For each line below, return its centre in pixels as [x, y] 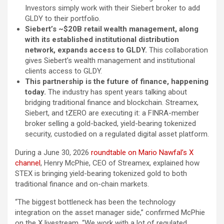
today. [36, 92]
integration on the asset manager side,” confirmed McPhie [110, 212]
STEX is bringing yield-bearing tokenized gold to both [101, 173]
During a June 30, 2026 [53, 152]
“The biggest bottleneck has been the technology [95, 202]
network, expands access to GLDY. [87, 50]
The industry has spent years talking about [117, 92]
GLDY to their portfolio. [63, 18]
